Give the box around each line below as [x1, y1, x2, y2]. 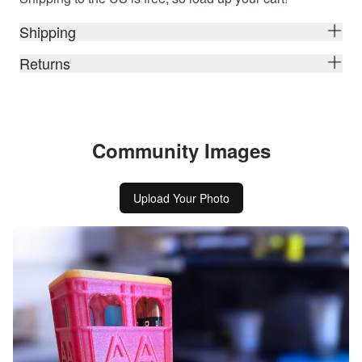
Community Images [91, 136, 271, 164]
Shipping [19, 20, 76, 42]
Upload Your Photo [133, 189, 229, 206]
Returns [19, 52, 70, 74]
